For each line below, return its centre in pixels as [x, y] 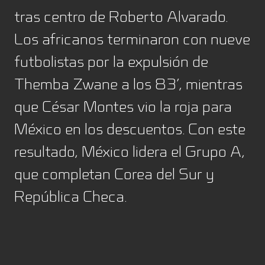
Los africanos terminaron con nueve [132, 39]
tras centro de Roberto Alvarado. [121, 17]
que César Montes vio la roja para [123, 106]
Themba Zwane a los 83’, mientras [128, 84]
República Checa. [70, 196]
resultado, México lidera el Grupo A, [130, 151]
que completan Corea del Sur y [114, 174]
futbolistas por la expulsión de [111, 62]
